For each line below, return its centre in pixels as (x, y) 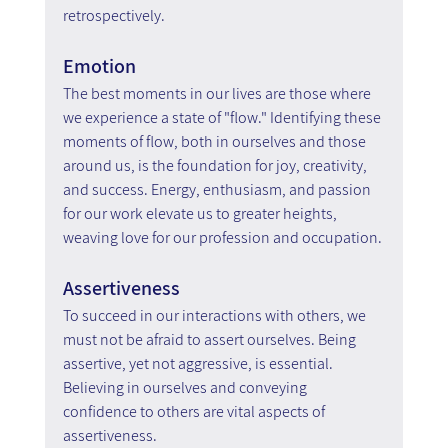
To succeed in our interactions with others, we (215, 315)
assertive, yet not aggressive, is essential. (199, 363)
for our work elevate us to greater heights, (201, 213)
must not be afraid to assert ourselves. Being (210, 339)
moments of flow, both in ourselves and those (215, 141)
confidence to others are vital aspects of (195, 411)
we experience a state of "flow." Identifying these (223, 117)
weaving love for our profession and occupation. (222, 237)
